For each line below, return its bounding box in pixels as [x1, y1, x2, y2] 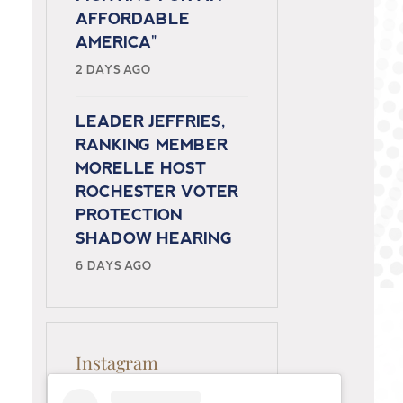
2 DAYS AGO [75, 65, 151, 77]
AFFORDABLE [75, 12, 191, 29]
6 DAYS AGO [75, 261, 152, 273]
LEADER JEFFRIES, [75, 114, 226, 131]
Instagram [75, 350, 159, 374]
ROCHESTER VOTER [75, 184, 239, 201]
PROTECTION [75, 208, 184, 225]
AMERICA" [75, 35, 158, 52]
